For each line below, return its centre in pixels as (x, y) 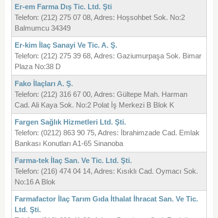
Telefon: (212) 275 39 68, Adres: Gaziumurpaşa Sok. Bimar (108, 56)
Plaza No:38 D (37, 67)
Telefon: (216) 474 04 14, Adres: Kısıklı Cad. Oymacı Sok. (106, 171)
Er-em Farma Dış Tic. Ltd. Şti (63, 7)
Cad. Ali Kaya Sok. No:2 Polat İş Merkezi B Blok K (94, 105)
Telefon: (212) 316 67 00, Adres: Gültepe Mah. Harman (101, 94)
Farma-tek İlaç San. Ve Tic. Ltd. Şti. (73, 161)
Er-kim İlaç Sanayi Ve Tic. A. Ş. (66, 45)
